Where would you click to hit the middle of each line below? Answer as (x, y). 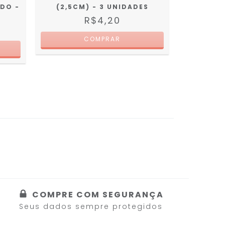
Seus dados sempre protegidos (91, 207)
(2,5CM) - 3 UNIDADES (102, 7)
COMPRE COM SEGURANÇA (98, 194)
